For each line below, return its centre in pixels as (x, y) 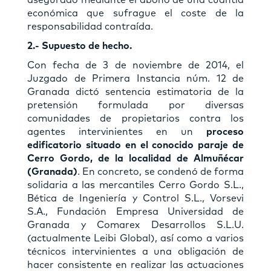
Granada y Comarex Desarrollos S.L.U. (135, 225)
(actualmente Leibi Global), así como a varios (135, 238)
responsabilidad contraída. (90, 26)
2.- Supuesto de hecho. (80, 46)
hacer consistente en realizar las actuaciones (135, 265)
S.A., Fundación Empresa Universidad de (135, 211)
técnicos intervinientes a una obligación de (135, 251)
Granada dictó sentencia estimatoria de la (135, 92)
